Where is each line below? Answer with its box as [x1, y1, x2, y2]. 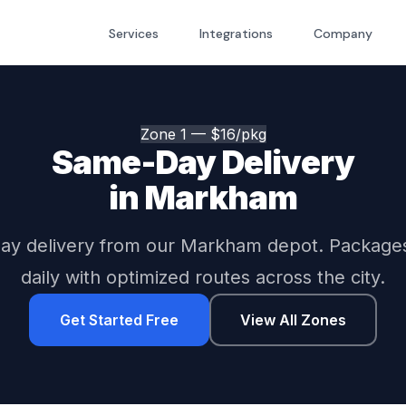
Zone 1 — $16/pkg [140, 125, 266, 143]
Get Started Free [60, 311, 179, 329]
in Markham [108, 178, 298, 217]
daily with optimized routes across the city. [21, 266, 385, 288]
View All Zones [240, 311, 346, 329]
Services [109, 24, 162, 42]
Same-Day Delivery [52, 142, 354, 182]
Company [314, 24, 376, 42]
